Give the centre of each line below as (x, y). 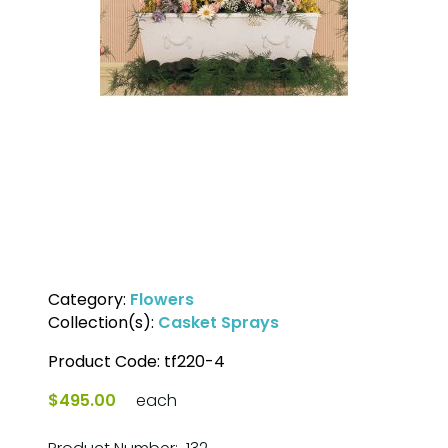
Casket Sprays (218, 322)
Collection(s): (103, 322)
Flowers (162, 299)
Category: (89, 299)
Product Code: (106, 361)
